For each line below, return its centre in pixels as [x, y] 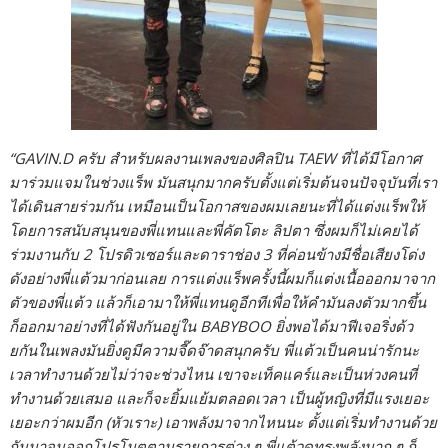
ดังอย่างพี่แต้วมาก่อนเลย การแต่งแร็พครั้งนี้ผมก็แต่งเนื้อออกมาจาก [222, 277]
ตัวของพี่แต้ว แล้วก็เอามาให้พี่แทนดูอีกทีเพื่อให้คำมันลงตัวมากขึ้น [218, 301]
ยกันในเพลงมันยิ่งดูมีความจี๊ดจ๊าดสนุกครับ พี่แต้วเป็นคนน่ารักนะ [214, 349]
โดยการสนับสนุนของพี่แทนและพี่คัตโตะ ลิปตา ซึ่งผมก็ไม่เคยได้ [214, 229]
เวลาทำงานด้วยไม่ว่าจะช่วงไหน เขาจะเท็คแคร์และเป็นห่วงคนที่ [213, 373]
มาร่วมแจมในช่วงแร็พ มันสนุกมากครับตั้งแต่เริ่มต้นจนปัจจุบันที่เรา [223, 181]
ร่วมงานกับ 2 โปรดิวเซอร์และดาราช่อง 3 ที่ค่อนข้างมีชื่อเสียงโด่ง [217, 253]
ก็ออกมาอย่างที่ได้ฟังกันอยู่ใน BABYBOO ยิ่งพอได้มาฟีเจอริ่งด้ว [211, 325]
